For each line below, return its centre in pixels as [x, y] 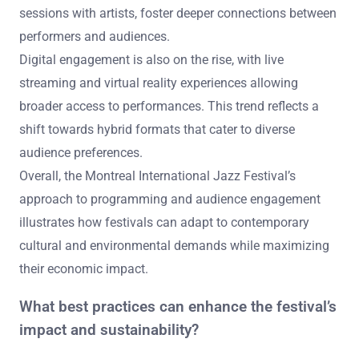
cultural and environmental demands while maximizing [174, 246]
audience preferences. [81, 153]
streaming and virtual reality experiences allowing [159, 83]
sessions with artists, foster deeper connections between [178, 14]
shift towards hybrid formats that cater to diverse [157, 130]
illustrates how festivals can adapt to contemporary [164, 223]
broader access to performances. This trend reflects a [169, 107]
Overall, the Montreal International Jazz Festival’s [157, 176]
